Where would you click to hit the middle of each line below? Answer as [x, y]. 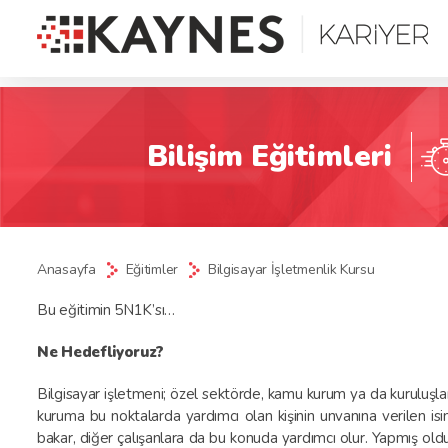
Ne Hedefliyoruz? [101, 352]
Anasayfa [66, 269]
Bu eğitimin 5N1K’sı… [106, 310]
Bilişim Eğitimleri [269, 156]
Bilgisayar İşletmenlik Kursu [291, 269]
